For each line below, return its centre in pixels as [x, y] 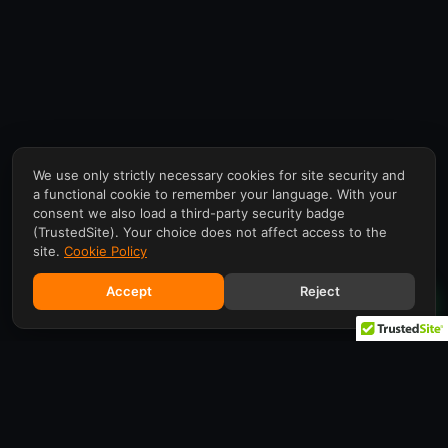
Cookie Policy [105, 251]
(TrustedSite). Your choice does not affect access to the [210, 232]
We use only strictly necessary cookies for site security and [219, 175]
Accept [128, 291]
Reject [319, 291]
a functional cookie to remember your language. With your [215, 194]
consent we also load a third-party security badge [189, 213]
